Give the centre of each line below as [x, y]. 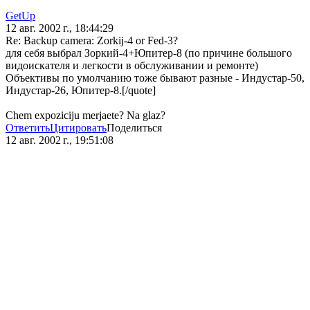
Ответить [28, 128]
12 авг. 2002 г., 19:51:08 [60, 140]
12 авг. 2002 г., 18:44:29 [60, 28]
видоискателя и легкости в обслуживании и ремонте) [132, 66]
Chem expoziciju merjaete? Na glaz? [85, 116]
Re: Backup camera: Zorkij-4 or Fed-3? [92, 41]
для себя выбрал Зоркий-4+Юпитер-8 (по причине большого [149, 53]
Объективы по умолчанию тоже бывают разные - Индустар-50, [155, 78]
